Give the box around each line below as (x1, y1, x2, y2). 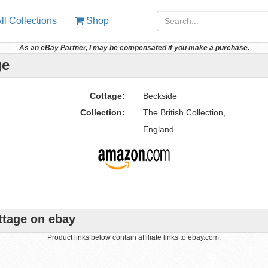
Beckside (142, 91, 177, 100)
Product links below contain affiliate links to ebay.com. (47, 233, 221, 242)
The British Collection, (142, 108, 226, 117)
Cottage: (89, 91, 125, 100)
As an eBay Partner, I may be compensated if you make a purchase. (19, 44, 249, 52)
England (142, 124, 174, 134)
